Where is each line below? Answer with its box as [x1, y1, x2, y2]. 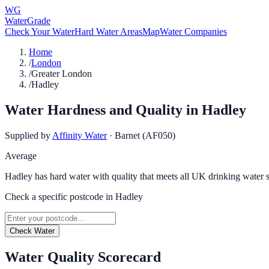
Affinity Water [52, 130, 107, 141]
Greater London [31, 68, 92, 79]
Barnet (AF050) [115, 130, 175, 141]
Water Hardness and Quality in [5, 101, 202, 118]
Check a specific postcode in [5, 191, 115, 202]
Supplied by [5, 130, 50, 141]
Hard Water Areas [74, 26, 142, 37]
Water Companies [160, 26, 227, 37]
